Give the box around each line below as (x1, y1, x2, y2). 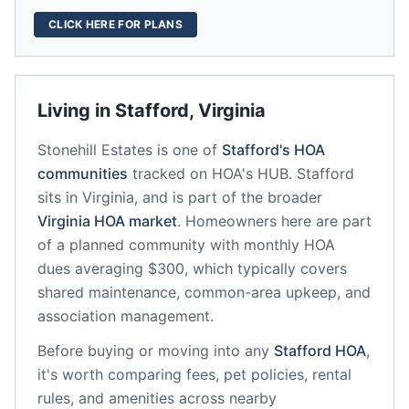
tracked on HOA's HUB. (132, 164, 297, 183)
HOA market (90, 212, 177, 230)
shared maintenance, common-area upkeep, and (37, 283, 371, 301)
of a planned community (37, 236, 205, 254)
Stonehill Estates (37, 141, 152, 159)
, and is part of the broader (134, 188, 322, 206)
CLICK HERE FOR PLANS (48, 17, 183, 31)
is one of (152, 141, 217, 159)
